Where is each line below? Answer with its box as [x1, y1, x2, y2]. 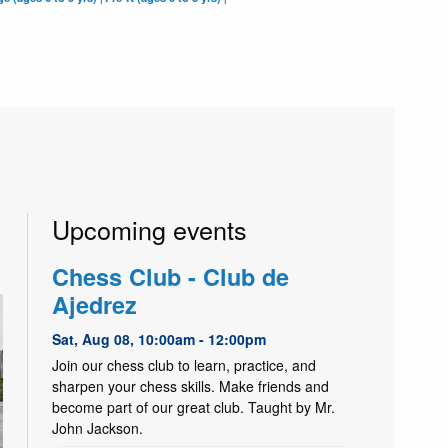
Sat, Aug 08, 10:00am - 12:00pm [52, 328, 267, 349]
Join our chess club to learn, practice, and [52, 354, 317, 375]
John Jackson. [52, 417, 144, 438]
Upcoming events [52, 211, 248, 248]
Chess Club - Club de [52, 259, 290, 293]
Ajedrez [52, 287, 138, 321]
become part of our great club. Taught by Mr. [52, 396, 336, 417]
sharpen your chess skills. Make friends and [52, 375, 330, 396]
